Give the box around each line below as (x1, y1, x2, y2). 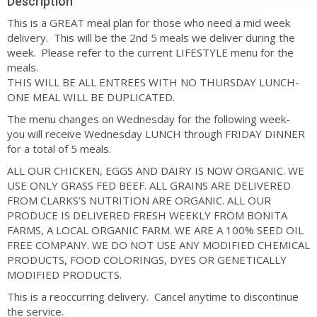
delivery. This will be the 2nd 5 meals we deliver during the (7, 30, 295, 45)
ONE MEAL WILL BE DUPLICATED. (7, 89, 175, 104)
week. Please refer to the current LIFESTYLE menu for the (7, 45, 294, 59)
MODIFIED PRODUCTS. (7, 267, 122, 282)
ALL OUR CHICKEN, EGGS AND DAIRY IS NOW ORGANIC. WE (7, 163, 304, 178)
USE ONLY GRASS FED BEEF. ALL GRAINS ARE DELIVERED (7, 178, 291, 192)
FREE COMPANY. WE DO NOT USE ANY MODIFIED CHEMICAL (7, 237, 310, 252)
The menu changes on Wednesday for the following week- (7, 111, 290, 126)
